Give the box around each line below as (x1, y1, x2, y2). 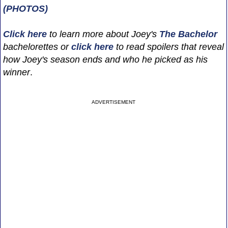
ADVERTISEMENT (92, 99, 136, 105)
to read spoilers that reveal (113, 41, 224, 52)
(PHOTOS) (3, 3, 48, 14)
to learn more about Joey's (46, 28, 159, 39)
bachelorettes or (3, 41, 71, 52)
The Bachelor (159, 28, 217, 39)
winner (3, 67, 30, 77)
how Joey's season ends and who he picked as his (3, 54, 208, 65)
